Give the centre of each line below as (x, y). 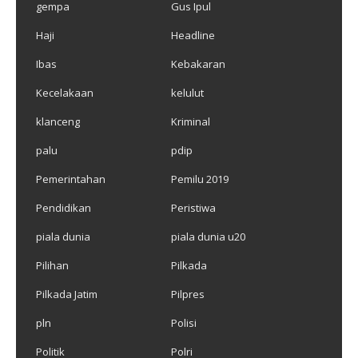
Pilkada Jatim (67, 294)
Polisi (183, 322)
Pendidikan (64, 207)
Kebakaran (198, 64)
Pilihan (52, 265)
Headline (193, 35)
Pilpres (187, 294)
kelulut (187, 92)
